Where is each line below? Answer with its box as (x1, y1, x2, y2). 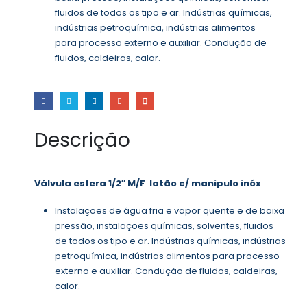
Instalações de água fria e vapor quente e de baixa (54, 204, 284, 218)
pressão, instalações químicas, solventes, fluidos (54, 219, 273, 233)
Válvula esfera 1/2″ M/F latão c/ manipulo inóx (34, 176, 261, 190)
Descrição (34, 126, 130, 153)
